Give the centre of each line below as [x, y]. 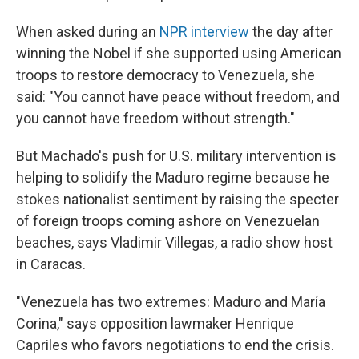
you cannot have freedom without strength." [155, 119]
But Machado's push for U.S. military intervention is [176, 156]
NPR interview [204, 32]
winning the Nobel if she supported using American [179, 54]
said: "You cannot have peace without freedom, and [178, 97]
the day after [291, 32]
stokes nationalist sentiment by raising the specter [177, 200]
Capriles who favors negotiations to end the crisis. [175, 345]
